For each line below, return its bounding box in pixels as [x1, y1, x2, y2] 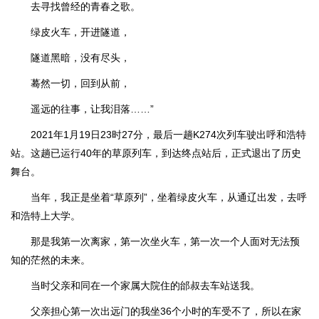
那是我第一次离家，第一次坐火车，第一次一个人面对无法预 [31, 236, 300, 247]
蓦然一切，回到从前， [31, 78, 130, 89]
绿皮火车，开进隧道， [31, 26, 130, 38]
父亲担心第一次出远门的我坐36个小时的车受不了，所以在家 [31, 305, 301, 317]
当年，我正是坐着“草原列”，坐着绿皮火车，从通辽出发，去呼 [31, 192, 307, 203]
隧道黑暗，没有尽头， [31, 52, 130, 63]
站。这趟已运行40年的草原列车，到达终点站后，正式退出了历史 [11, 147, 301, 159]
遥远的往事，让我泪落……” [31, 103, 154, 115]
